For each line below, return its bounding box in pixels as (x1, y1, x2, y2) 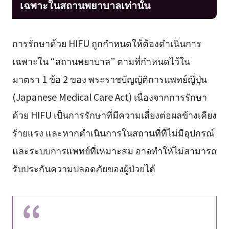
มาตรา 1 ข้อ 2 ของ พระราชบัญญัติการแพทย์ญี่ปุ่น (12, 72, 207, 85)
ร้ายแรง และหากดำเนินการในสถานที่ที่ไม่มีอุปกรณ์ (12, 125, 215, 139)
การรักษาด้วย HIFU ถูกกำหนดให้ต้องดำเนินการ (12, 36, 201, 50)
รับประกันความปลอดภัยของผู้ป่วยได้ (12, 161, 155, 175)
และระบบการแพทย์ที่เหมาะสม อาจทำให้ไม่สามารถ (12, 143, 217, 157)
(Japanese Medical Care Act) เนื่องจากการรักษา (12, 89, 207, 103)
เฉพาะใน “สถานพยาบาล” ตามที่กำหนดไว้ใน (12, 54, 190, 67)
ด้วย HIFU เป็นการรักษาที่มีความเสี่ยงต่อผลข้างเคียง (12, 107, 217, 121)
